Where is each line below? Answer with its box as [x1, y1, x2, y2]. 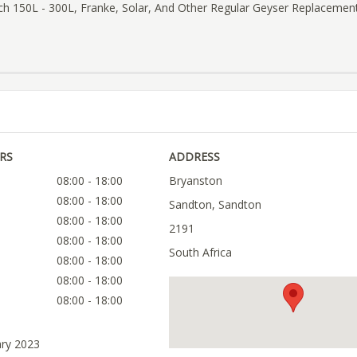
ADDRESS [168, 149, 220, 165]
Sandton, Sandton [168, 197, 261, 213]
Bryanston [168, 173, 222, 189]
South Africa [168, 245, 232, 261]
